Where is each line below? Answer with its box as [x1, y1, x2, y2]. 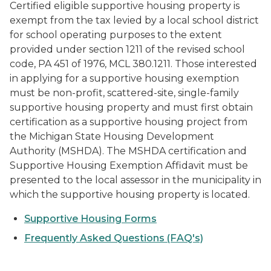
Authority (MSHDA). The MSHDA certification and [10, 145, 247, 157]
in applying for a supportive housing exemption [10, 73, 239, 84]
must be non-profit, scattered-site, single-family [10, 87, 239, 99]
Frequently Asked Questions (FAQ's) [24, 232, 203, 244]
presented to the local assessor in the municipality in [10, 174, 261, 186]
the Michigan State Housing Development [10, 131, 214, 142]
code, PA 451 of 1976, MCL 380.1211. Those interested [10, 58, 257, 70]
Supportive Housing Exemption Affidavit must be [10, 160, 248, 171]
